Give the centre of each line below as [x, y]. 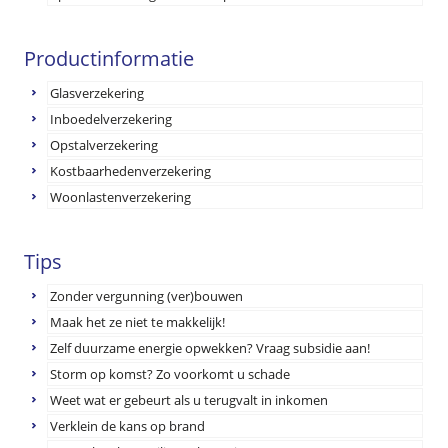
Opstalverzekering [104, 145]
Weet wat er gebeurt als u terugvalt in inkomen [189, 400]
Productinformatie [109, 58]
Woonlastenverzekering [121, 197]
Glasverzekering [97, 93]
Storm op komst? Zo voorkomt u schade [170, 374]
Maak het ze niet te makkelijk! [138, 322]
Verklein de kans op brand [128, 426]
